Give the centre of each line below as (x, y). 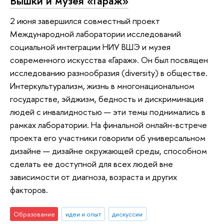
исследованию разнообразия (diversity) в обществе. (109, 72)
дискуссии (127, 214)
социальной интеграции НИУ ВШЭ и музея (90, 46)
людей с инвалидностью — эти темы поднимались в (108, 111)
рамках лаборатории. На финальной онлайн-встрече (108, 124)
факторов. (29, 189)
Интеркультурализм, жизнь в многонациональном (102, 85)
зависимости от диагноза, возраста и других (93, 176)
